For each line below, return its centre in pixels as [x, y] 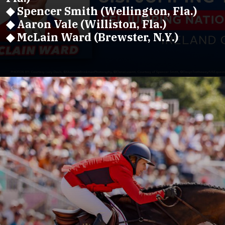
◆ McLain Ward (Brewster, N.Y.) [92, 37]
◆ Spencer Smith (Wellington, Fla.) [101, 11]
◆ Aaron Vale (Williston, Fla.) [86, 24]
